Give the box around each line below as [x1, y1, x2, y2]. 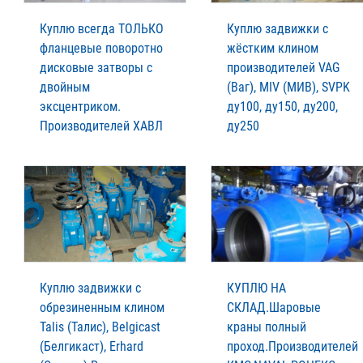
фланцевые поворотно [40, 40, 163, 56]
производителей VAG [227, 59, 340, 75]
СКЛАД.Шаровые [227, 299, 321, 315]
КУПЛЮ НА [227, 280, 286, 296]
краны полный [227, 318, 306, 335]
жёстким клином [227, 40, 318, 56]
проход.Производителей [227, 338, 358, 354]
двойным [40, 79, 90, 95]
